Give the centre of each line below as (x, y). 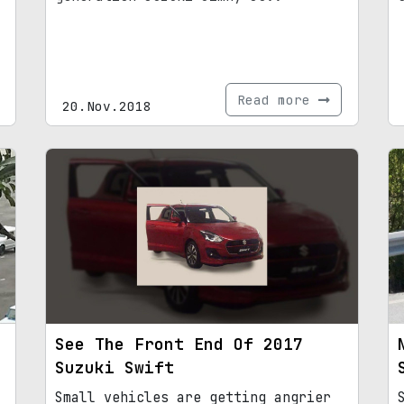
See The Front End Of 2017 (179, 344)
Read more (278, 99)
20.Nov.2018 (107, 106)
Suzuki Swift (115, 368)
